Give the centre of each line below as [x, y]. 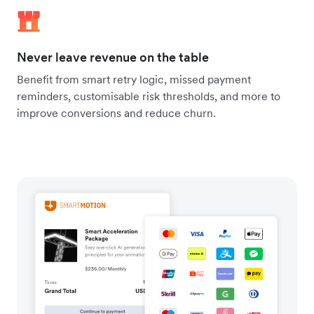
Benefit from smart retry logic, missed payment [134, 79]
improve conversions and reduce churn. [116, 112]
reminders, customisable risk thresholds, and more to [149, 96]
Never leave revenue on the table [113, 57]
